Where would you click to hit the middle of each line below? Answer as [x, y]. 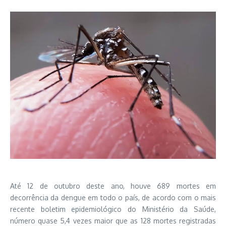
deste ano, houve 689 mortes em [148, 186]
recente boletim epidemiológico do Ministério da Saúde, [113, 209]
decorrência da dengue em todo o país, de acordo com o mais [113, 197]
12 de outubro [54, 186]
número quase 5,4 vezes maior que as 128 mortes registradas [113, 220]
